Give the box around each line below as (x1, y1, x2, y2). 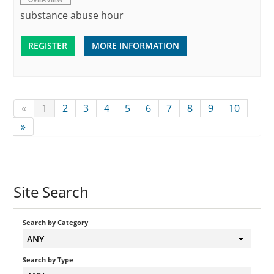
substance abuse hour (20, 8, 124, 22)
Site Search (13, 182, 89, 202)
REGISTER (28, 40, 68, 52)
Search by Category (23, 218, 89, 228)
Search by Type (23, 255, 74, 265)
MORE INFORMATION (92, 40, 180, 52)
